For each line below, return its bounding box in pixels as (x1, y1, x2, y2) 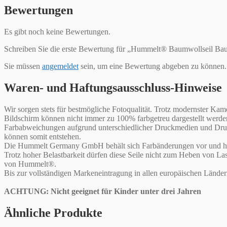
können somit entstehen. (4, 132, 81, 141)
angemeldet (42, 62, 79, 71)
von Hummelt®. (4, 160, 56, 169)
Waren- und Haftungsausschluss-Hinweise (4, 81, 222, 95)
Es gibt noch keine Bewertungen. (4, 27, 110, 36)
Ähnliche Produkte (4, 206, 102, 219)
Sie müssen (4, 62, 42, 71)
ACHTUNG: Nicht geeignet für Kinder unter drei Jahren (4, 187, 201, 196)
